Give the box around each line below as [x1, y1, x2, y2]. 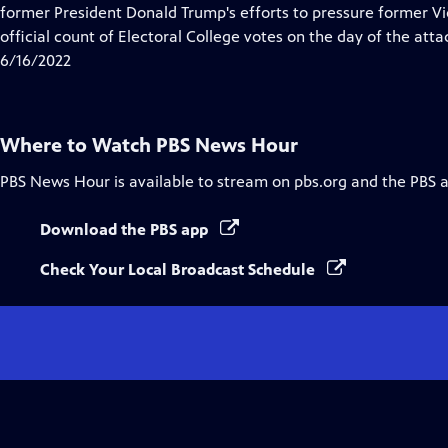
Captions [145, 26, 208, 45]
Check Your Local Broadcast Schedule [40, 260, 319, 279]
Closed [145, 2, 193, 21]
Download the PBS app [40, 220, 212, 239]
